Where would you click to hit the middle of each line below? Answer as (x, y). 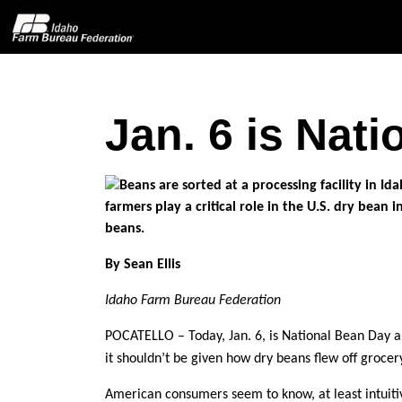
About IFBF (50, 184)
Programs (44, 281)
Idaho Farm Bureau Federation (193, 301)
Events (35, 330)
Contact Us (49, 233)
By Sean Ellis (143, 265)
